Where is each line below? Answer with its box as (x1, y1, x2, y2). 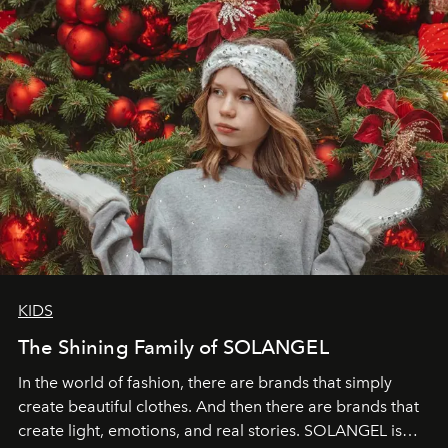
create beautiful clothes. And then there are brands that (18, 396, 419, 416)
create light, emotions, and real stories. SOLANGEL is (18, 420, 402, 440)
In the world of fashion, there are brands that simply (18, 372, 392, 392)
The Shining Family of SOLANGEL (18, 334, 329, 359)
